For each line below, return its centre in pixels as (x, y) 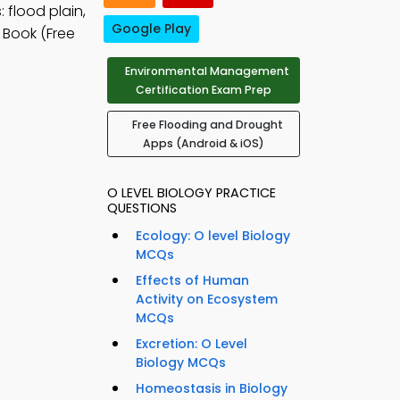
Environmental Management (207, 71)
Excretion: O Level (192, 344)
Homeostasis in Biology (212, 389)
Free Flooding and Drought (207, 125)
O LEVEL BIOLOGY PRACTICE (192, 193)
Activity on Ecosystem (207, 300)
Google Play (151, 29)
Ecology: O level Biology (213, 236)
